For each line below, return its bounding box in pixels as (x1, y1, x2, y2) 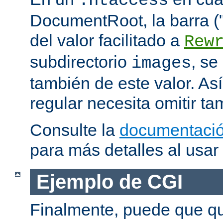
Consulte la (30, 120, 119, 140)
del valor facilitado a (30, 31, 184, 50)
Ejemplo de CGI (36, 170, 183, 193)
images (131, 54, 191, 73)
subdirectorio (30, 52, 131, 72)
